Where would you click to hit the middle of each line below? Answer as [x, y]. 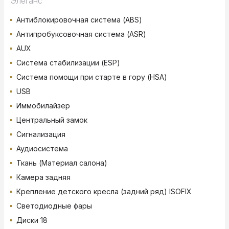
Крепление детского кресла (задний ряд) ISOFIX [104, 192]
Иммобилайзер [43, 106]
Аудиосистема [42, 149]
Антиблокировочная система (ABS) [79, 20]
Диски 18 [32, 220]
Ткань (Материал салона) [62, 163]
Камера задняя [43, 177]
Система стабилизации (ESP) [68, 63]
